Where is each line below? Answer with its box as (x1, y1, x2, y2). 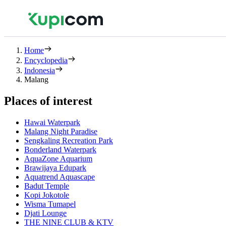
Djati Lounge (24, 208, 67, 217)
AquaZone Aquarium (24, 154, 92, 163)
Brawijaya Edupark (24, 163, 86, 172)
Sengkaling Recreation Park (24, 136, 113, 145)
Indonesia (24, 66, 55, 75)
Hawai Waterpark (24, 118, 80, 127)
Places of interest (4, 94, 92, 107)
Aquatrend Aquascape (24, 172, 95, 181)
